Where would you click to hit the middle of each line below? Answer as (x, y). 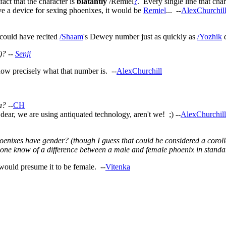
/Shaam (71, 37)
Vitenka (118, 167)
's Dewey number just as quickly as (140, 37)
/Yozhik (210, 37)
